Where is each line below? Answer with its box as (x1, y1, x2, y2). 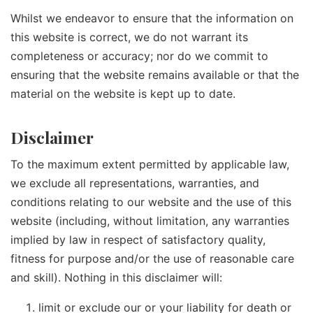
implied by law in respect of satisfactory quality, (10, 232, 265, 247)
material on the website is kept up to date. (10, 87, 235, 101)
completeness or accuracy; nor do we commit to (10, 49, 268, 63)
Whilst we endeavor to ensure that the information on (10, 11, 293, 25)
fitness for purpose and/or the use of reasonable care (10, 251, 294, 265)
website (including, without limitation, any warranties (10, 213, 289, 228)
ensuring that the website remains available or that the (10, 68, 299, 82)
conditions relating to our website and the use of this (10, 194, 291, 209)
